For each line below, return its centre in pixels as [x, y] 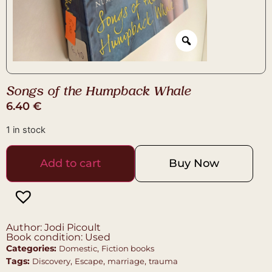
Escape [89, 261]
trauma [163, 261]
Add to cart [70, 164]
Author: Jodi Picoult [53, 228]
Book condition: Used [58, 237]
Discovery [51, 261]
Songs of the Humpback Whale [98, 92]
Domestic [78, 249]
